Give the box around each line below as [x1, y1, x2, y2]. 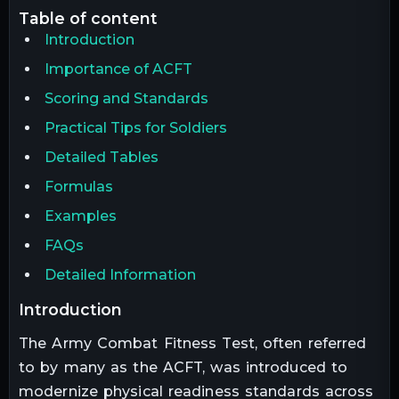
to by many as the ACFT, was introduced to [19, 358, 348, 376]
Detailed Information [44, 265, 196, 283]
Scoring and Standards [44, 89, 208, 107]
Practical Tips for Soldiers [44, 118, 227, 136]
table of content [29, 8, 158, 28]
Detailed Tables [44, 148, 159, 166]
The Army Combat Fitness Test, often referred [19, 334, 367, 352]
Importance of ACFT [44, 60, 192, 77]
